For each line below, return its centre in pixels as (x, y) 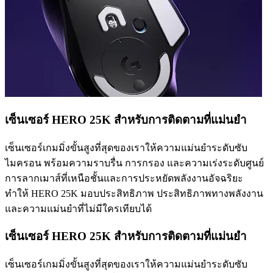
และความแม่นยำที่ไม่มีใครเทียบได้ (78, 208)
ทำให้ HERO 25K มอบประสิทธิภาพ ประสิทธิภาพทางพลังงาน (134, 193)
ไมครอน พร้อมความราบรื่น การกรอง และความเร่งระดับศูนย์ (134, 163)
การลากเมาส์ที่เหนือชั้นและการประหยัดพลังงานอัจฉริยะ (124, 178)
